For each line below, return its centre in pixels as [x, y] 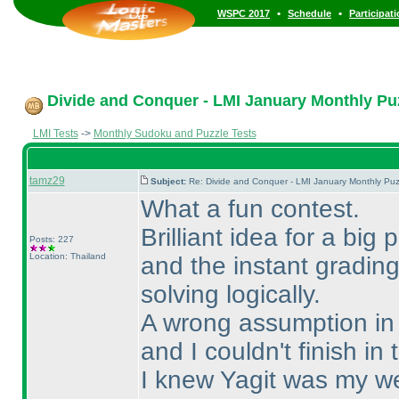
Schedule [309, 13]
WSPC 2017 [244, 13]
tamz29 [47, 181]
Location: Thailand [67, 256]
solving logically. [230, 294]
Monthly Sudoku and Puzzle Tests [175, 134]
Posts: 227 [51, 239]
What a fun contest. [250, 209]
